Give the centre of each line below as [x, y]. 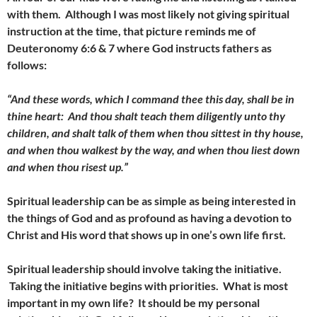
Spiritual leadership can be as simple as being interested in [151, 201]
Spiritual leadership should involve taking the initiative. [144, 269]
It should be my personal [199, 302]
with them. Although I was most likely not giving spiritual [148, 14]
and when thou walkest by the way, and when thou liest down [154, 150]
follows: [27, 65]
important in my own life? [73, 302]
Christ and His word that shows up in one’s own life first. [149, 235]
